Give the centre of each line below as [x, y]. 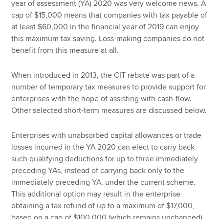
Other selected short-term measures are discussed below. [109, 110]
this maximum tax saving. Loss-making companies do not [108, 39]
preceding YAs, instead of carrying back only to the [98, 170]
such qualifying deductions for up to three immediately [105, 159]
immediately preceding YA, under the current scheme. [104, 182]
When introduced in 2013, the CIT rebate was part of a [103, 75]
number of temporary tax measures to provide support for [109, 87]
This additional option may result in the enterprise [96, 194]
